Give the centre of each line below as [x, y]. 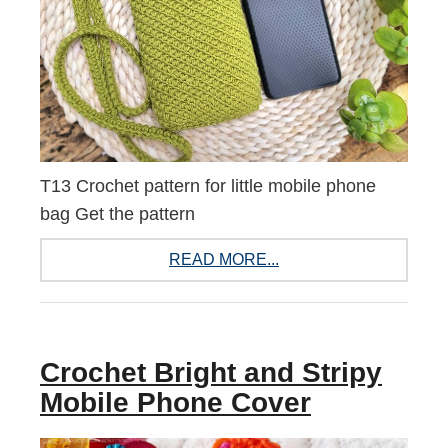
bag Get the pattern [117, 214]
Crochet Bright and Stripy [211, 372]
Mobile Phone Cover [175, 402]
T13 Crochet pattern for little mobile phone [208, 186]
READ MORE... [224, 259]
